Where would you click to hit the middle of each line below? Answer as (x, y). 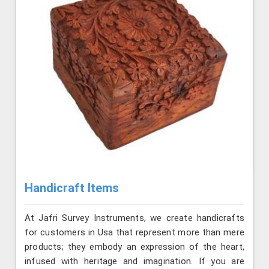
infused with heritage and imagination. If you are (134, 261)
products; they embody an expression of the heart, (134, 247)
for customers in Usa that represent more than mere (134, 233)
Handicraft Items (72, 188)
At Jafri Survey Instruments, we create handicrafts (134, 218)
